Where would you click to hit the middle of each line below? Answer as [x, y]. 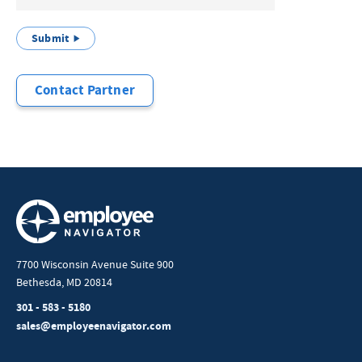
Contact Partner [85, 90]
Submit [51, 39]
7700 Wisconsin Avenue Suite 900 [95, 265]
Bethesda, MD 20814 [64, 282]
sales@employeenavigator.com [94, 326]
